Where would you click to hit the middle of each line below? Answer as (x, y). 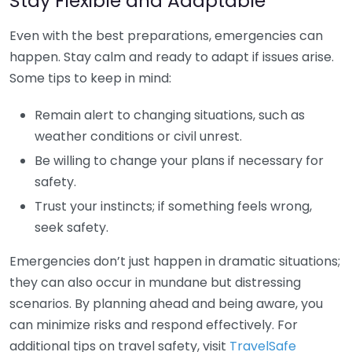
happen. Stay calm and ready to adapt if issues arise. (172, 57)
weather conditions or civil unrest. (138, 136)
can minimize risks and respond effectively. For (154, 325)
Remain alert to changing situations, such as (170, 115)
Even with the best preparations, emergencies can (166, 36)
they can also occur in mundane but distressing (155, 282)
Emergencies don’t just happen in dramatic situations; (175, 261)
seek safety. (71, 227)
